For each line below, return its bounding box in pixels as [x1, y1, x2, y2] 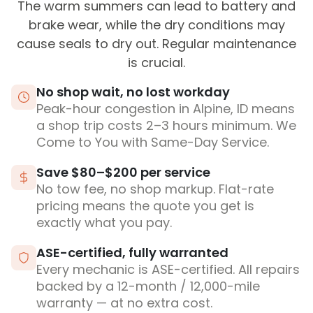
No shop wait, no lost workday [36, 83, 230, 101]
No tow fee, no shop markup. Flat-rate [36, 180, 274, 198]
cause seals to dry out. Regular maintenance [17, 35, 296, 53]
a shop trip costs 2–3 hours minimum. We [36, 117, 296, 135]
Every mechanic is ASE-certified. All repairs [36, 261, 300, 279]
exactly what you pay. [36, 214, 172, 232]
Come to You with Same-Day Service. [36, 133, 269, 152]
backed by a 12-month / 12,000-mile [36, 277, 260, 296]
